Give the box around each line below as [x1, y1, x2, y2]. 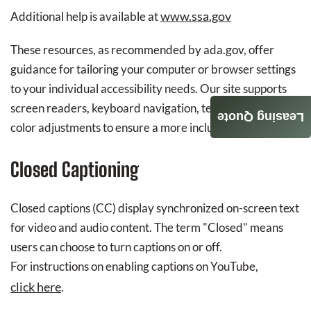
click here [10, 279, 61, 294]
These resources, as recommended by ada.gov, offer [10, 42, 274, 57]
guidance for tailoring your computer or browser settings [10, 62, 296, 76]
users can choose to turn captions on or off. [10, 239, 222, 254]
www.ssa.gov [160, 8, 231, 24]
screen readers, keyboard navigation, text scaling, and [10, 101, 283, 115]
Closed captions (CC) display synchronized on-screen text [10, 201, 299, 215]
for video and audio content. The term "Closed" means [10, 220, 283, 235]
